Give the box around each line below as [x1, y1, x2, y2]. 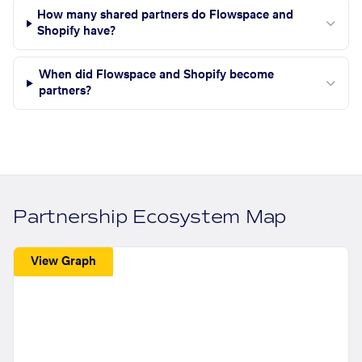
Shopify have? [37, 26, 116, 38]
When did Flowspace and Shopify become [38, 69, 274, 82]
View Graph [31, 255, 97, 267]
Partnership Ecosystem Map [13, 205, 287, 229]
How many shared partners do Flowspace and [37, 10, 294, 22]
